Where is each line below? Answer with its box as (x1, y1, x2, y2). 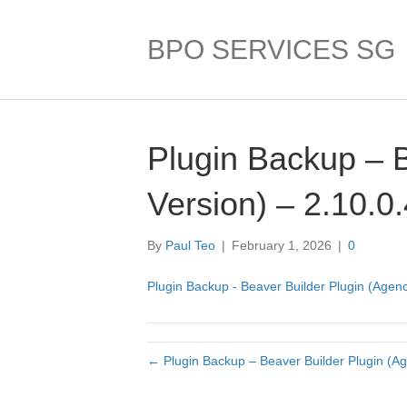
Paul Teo (165, 238, 215, 253)
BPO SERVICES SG (147, 35, 395, 65)
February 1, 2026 (232, 238, 332, 253)
